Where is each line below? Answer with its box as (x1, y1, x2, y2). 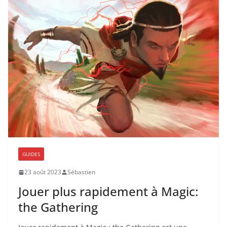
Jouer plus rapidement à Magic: (18, 183, 198, 200)
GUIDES (22, 150, 40, 158)
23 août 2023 (24, 168, 61, 177)
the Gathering (18, 199, 98, 216)
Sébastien (67, 168, 95, 177)
